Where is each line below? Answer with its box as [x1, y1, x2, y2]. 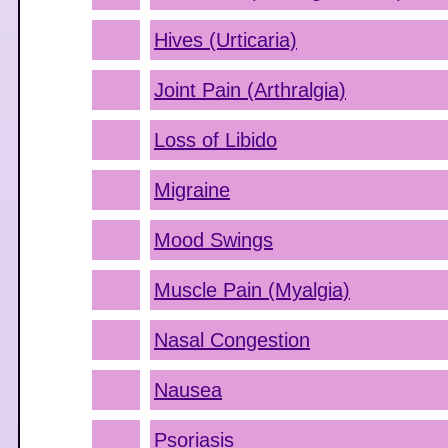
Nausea [154, 379, 222, 401]
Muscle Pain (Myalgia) [154, 279, 350, 301]
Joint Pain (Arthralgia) [154, 79, 346, 101]
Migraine [154, 179, 230, 201]
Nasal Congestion [154, 329, 310, 351]
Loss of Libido [154, 129, 277, 151]
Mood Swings [154, 229, 273, 251]
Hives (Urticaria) [154, 29, 297, 51]
